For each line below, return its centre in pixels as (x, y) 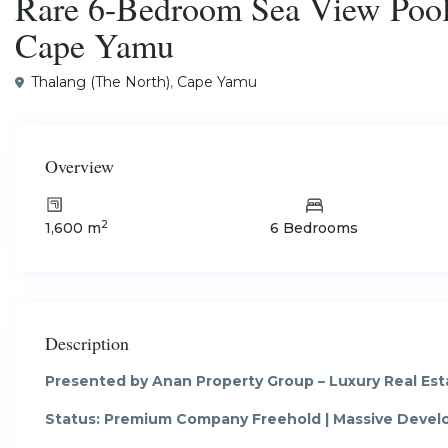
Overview (79, 166)
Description (87, 342)
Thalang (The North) (100, 81)
